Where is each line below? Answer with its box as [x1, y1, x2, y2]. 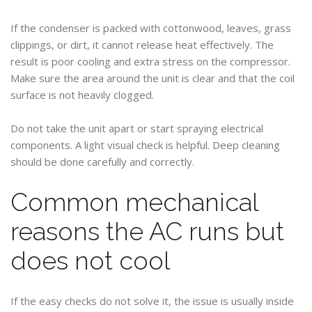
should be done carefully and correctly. [10, 155, 194, 169]
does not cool [10, 246, 170, 275]
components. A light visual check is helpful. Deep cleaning [10, 138, 280, 152]
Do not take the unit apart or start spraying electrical [10, 121, 263, 135]
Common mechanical [10, 187, 258, 217]
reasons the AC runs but [10, 217, 284, 246]
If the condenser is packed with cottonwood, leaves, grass [10, 21, 291, 35]
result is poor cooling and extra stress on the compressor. [10, 54, 290, 68]
